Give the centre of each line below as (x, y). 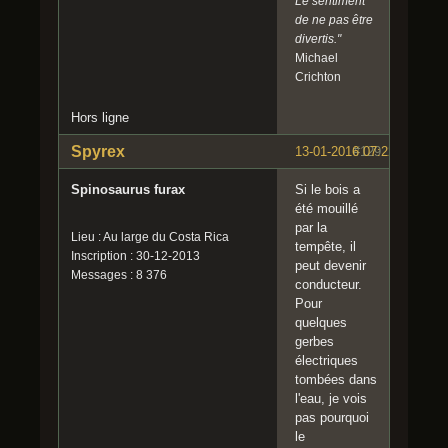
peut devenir (330, 265)
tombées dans (336, 379)
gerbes (314, 341)
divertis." (318, 38)
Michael (316, 57)
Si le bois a (327, 189)
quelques (321, 322)
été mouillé (326, 208)
